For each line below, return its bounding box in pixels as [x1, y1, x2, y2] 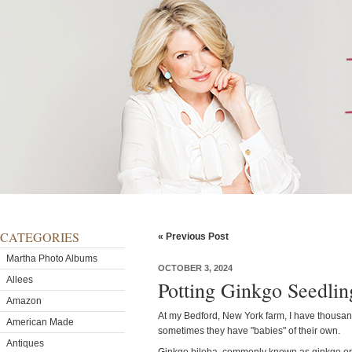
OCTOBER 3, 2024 [158, 263, 233, 273]
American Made [6, 317, 74, 328]
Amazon [6, 295, 42, 306]
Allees [6, 274, 33, 285]
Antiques [6, 338, 44, 349]
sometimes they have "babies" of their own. [158, 325, 340, 336]
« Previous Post [158, 231, 229, 242]
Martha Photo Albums [6, 253, 97, 264]
